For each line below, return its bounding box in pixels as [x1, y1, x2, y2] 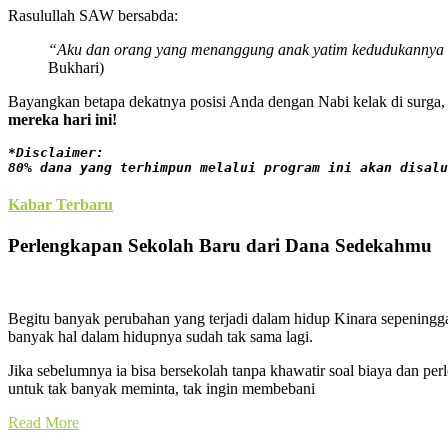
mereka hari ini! [8, 110, 117, 128]
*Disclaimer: [8, 144, 104, 160]
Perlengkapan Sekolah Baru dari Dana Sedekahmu [8, 235, 432, 257]
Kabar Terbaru [8, 195, 113, 213]
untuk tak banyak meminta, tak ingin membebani [8, 379, 315, 397]
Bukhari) [48, 58, 104, 76]
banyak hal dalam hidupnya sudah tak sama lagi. [8, 327, 313, 345]
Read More [8, 413, 79, 431]
